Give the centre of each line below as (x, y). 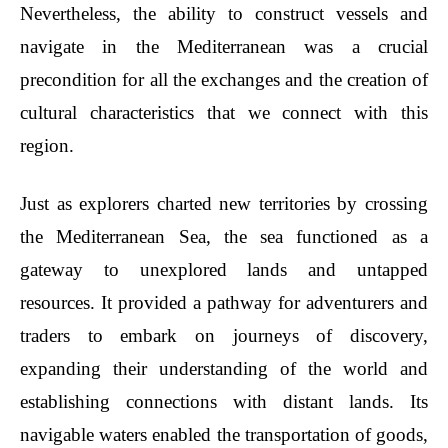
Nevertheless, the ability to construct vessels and (224, 13)
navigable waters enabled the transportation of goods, (224, 434)
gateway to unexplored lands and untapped (224, 269)
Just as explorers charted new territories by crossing (224, 203)
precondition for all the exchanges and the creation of (224, 79)
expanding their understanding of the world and (224, 368)
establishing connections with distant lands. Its (224, 401)
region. (47, 145)
